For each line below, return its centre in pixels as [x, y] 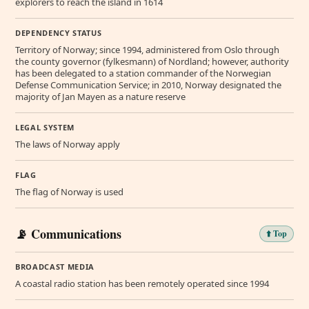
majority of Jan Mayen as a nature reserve [100, 96]
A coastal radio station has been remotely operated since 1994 [142, 283]
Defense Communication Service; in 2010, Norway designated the [148, 84]
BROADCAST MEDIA [55, 266]
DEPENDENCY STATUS [59, 32]
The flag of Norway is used [69, 191]
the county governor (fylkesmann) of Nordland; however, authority [152, 61]
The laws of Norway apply [68, 144]
